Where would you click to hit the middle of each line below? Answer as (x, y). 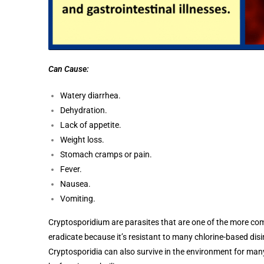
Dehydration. (84, 110)
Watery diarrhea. (90, 95)
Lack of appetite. (91, 125)
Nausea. (75, 184)
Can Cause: (69, 69)
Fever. (71, 169)
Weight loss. (82, 139)
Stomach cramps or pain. (106, 154)
